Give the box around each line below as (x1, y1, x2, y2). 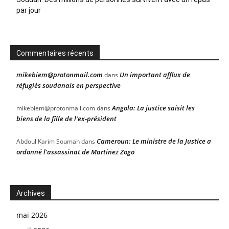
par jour (16, 6, 41, 14)
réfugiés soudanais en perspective (16, 81, 121, 90)
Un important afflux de (120, 70, 190, 79)
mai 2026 (16, 210, 48, 220)
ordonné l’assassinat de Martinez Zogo (16, 147, 134, 156)
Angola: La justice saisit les (112, 103, 195, 112)
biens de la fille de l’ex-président (16, 114, 117, 123)
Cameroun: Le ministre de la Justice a (97, 136, 211, 146)
